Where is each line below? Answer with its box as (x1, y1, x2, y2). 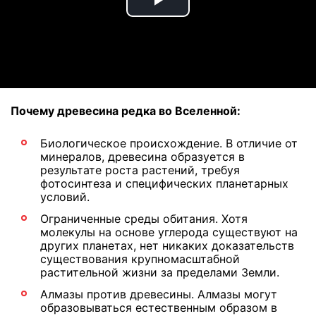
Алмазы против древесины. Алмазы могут (40, 287, 277, 301)
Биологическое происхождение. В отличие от (40, 136, 298, 150)
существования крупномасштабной (40, 252, 240, 266)
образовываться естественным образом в (40, 300, 277, 315)
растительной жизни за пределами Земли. (40, 265, 279, 279)
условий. (40, 190, 90, 204)
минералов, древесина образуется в (40, 150, 245, 164)
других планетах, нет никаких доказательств (40, 238, 294, 253)
